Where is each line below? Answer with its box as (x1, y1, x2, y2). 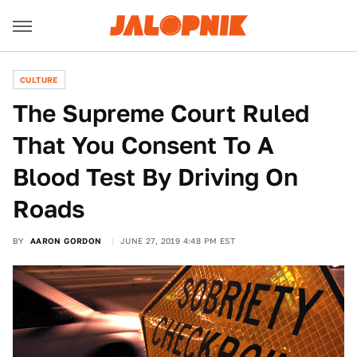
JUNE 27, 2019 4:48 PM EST (120, 236, 236, 245)
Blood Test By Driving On (13, 163, 298, 191)
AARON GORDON (29, 236, 102, 245)
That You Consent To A (13, 131, 274, 159)
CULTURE (20, 75, 58, 84)
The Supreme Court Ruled (13, 99, 309, 127)
